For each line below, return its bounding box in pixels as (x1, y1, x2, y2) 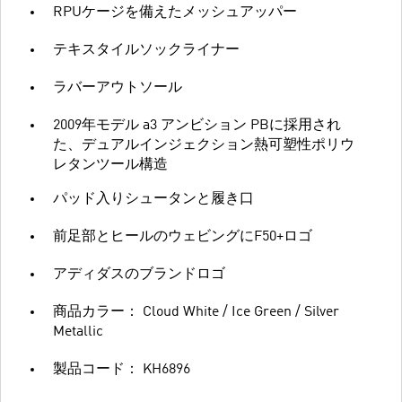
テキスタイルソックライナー (53, 43, 240, 58)
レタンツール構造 (53, 158, 168, 173)
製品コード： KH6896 (53, 363, 190, 378)
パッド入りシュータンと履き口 (53, 192, 254, 207)
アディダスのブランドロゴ (53, 267, 225, 283)
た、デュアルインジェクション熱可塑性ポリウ (53, 138, 354, 153)
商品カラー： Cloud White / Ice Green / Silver (53, 305, 339, 320)
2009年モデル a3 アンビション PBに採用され (53, 118, 341, 134)
